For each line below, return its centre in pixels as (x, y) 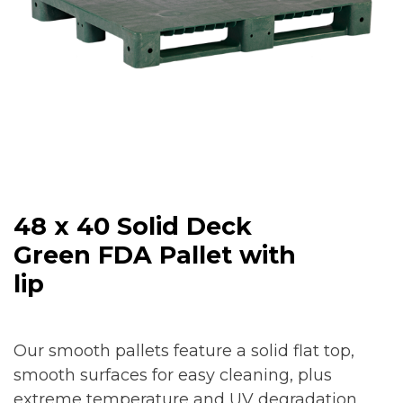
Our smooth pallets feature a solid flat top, (184, 350)
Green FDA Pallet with (155, 255)
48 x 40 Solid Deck (133, 226)
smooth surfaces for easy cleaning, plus (173, 375)
